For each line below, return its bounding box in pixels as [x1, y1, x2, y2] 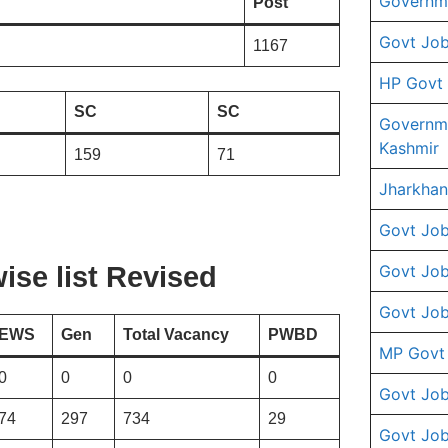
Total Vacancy [123, 325, 229, 343]
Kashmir [379, 137, 439, 158]
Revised [106, 260, 217, 293]
